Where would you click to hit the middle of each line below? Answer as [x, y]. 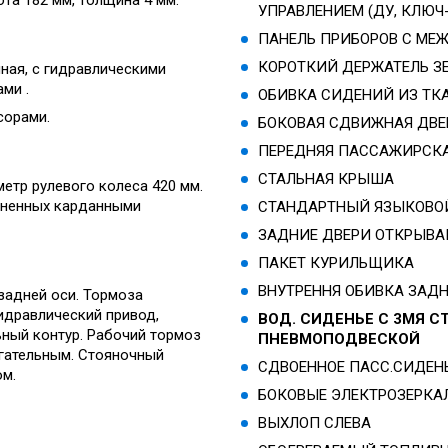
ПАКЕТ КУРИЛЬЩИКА [336, 262]
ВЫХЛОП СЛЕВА [315, 422]
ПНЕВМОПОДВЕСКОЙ [339, 338]
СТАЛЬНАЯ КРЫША [326, 178]
